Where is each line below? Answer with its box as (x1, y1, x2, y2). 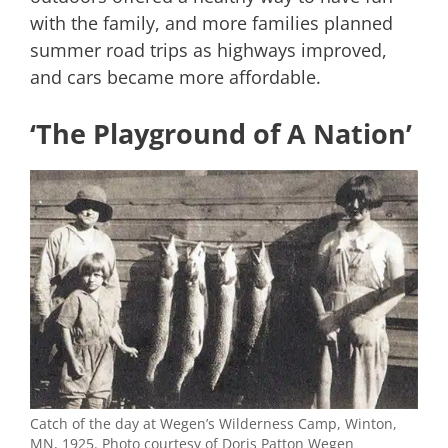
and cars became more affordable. (30, 64, 321, 89)
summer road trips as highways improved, (30, 37, 387, 62)
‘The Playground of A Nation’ (30, 114, 412, 152)
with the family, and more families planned (30, 10, 393, 35)
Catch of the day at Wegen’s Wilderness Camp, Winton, (30, 414, 397, 433)
